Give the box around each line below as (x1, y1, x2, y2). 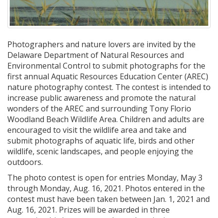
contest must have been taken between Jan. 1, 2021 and (7, 194, 210, 204)
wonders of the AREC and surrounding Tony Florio (7, 103, 191, 114)
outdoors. (7, 157, 43, 167)
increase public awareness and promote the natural (7, 92, 196, 103)
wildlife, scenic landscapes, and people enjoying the (7, 146, 193, 157)
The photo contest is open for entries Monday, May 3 (7, 172, 202, 183)
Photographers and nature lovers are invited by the (7, 39, 196, 50)
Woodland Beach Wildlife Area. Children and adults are (7, 114, 204, 125)
